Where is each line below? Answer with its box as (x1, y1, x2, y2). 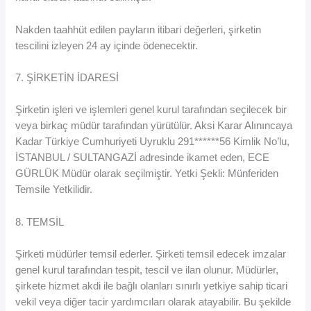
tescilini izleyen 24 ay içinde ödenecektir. (15, 40, 199, 51)
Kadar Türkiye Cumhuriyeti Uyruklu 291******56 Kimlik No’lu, (15, 136, 290, 148)
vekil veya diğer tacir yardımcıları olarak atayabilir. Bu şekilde (15, 296, 292, 308)
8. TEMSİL (15, 216, 65, 228)
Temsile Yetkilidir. (15, 184, 93, 196)
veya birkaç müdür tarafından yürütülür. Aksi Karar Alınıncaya (15, 120, 293, 132)
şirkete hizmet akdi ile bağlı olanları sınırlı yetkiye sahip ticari (15, 280, 288, 292)
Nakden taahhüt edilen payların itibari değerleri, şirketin (15, 24, 262, 35)
